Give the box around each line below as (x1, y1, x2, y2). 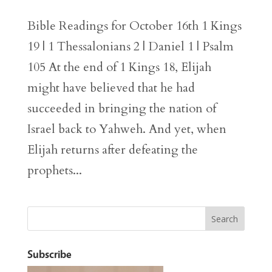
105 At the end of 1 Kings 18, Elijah (27, 59, 211, 76)
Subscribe (27, 248, 72, 261)
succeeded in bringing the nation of (27, 100, 216, 117)
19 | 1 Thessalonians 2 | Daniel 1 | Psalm (27, 38, 234, 55)
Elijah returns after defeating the (27, 141, 198, 158)
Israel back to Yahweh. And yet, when (27, 121, 226, 138)
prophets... (27, 162, 82, 179)
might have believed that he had (27, 80, 195, 97)
